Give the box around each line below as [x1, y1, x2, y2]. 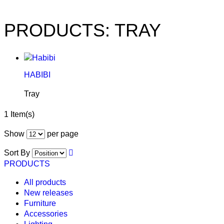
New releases [24, 188, 73, 197]
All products [24, 178, 66, 187]
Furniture [24, 199, 56, 208]
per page [45, 129, 78, 138]
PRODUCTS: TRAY [4, 19, 161, 40]
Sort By [4, 148, 30, 157]
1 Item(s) [4, 110, 34, 119]
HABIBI [24, 70, 50, 79]
